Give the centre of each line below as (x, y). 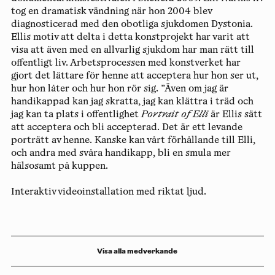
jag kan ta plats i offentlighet (76, 115)
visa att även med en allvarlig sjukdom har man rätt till (132, 50)
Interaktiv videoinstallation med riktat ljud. (108, 192)
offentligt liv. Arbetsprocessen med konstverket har (126, 63)
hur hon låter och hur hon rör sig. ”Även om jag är (119, 89)
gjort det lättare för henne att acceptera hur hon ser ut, (134, 76)
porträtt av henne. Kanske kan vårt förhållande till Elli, (133, 141)
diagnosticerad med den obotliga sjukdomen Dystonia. (132, 25)
